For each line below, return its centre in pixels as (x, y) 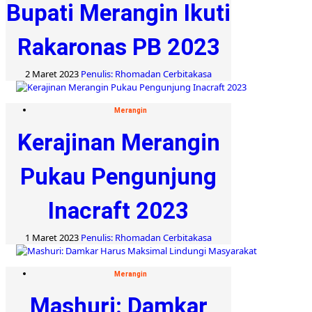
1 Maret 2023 (53, 237)
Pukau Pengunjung (118, 176)
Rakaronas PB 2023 (118, 47)
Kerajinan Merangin (118, 142)
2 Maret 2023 (53, 73)
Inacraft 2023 (118, 210)
